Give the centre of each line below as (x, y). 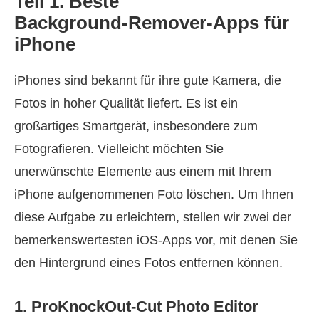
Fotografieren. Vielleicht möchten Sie (119, 148)
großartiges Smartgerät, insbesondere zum (136, 126)
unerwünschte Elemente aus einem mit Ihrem (143, 171)
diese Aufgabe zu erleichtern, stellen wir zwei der (153, 217)
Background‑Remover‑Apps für (152, 22)
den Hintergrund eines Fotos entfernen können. (148, 262)
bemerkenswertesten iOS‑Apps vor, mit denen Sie (156, 240)
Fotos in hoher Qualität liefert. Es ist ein (126, 103)
